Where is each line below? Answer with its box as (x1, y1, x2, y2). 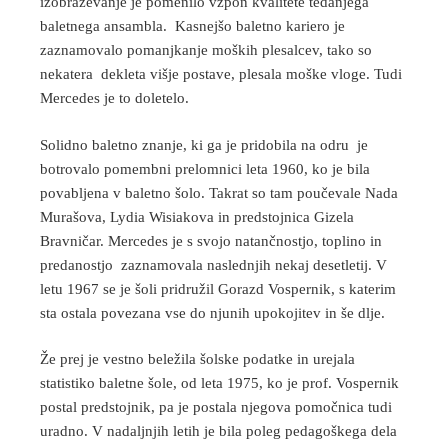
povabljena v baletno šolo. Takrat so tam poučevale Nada (40, 184, 398, 201)
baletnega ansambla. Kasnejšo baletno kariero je (40, 18, 345, 35)
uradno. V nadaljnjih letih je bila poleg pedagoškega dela (40, 423, 397, 440)
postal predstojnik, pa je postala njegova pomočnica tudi (40, 399, 392, 416)
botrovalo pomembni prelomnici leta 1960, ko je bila (40, 160, 374, 177)
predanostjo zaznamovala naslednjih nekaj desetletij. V (40, 256, 387, 273)
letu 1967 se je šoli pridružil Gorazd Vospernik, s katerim (40, 280, 396, 297)
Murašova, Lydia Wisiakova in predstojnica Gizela (40, 208, 354, 225)
